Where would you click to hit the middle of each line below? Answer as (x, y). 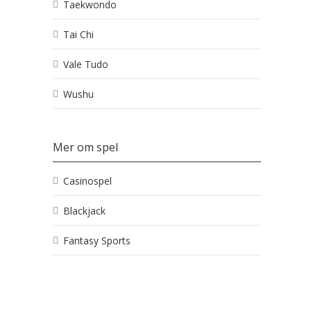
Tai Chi (78, 34)
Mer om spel (85, 147)
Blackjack (84, 211)
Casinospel (87, 181)
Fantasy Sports (97, 241)
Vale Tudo (86, 64)
